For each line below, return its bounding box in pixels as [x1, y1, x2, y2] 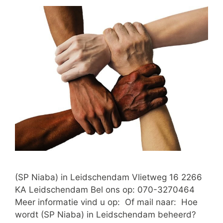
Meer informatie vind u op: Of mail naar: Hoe [15, 197, 198, 208]
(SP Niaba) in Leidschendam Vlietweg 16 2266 [15, 172, 202, 183]
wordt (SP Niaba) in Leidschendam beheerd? [15, 210, 196, 220]
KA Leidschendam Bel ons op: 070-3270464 [15, 185, 195, 195]
